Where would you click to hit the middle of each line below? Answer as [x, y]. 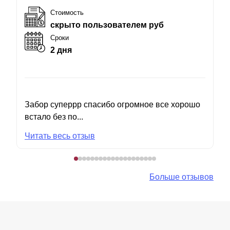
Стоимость [67, 12]
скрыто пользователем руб [107, 25]
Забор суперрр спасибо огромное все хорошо [112, 104]
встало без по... [54, 117]
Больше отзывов [181, 177]
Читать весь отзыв [60, 136]
